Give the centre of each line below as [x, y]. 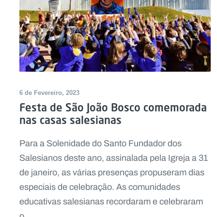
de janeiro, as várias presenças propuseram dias [112, 172]
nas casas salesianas [70, 120]
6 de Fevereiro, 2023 [49, 93]
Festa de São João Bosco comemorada [113, 107]
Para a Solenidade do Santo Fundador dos [101, 143]
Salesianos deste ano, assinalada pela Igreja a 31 [114, 158]
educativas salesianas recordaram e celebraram [111, 201]
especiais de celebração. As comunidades [100, 187]
